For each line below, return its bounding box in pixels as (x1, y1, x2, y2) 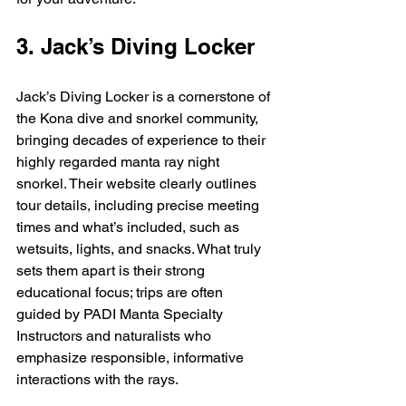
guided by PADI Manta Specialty (16, 305, 227, 324)
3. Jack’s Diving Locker (16, 34, 255, 60)
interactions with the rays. (16, 371, 179, 389)
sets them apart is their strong (16, 262, 208, 280)
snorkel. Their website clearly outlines (16, 175, 260, 193)
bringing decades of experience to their (16, 131, 269, 150)
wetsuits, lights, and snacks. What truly (16, 240, 265, 258)
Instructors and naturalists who (16, 327, 215, 345)
